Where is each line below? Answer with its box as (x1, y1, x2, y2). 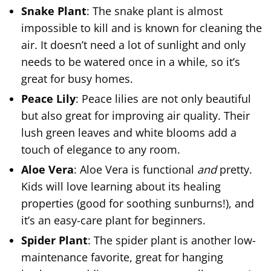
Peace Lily (21, 91, 76, 106)
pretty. (217, 162, 252, 177)
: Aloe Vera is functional (74, 162, 197, 177)
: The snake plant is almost (87, 3, 223, 18)
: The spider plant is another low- (88, 232, 256, 247)
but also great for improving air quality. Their (21, 108, 250, 123)
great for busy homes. (21, 71, 133, 86)
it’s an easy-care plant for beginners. (21, 212, 206, 227)
